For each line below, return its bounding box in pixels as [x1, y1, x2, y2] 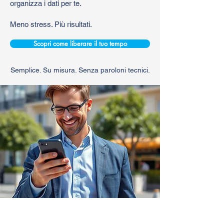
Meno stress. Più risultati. [10, 19, 92, 28]
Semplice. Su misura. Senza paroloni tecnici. [10, 65, 150, 74]
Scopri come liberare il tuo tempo [33, 38, 127, 48]
